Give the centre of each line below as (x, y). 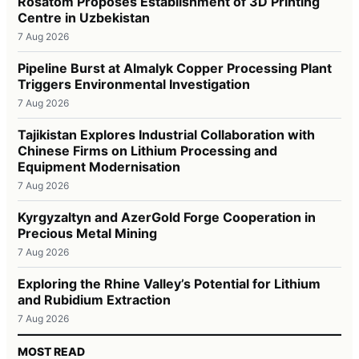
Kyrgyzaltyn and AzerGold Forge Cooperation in (167, 218)
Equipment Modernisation (99, 167)
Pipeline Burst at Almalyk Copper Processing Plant (175, 69)
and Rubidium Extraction (94, 300)
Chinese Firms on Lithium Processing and (147, 151)
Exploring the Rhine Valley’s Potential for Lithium (169, 284)
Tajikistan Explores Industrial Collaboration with (166, 135)
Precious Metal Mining (87, 234)
